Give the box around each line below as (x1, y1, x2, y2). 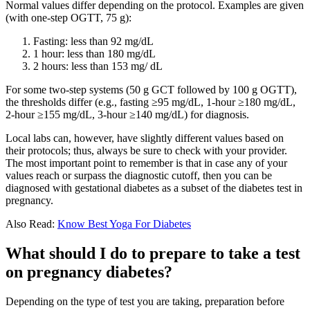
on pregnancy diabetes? (6, 263, 172, 282)
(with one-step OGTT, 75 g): (6, 12, 131, 24)
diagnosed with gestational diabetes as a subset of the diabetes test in (6, 182, 302, 194)
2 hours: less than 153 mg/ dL (33, 60, 163, 73)
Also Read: (6, 218, 57, 230)
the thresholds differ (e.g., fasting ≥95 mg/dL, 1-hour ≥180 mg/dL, (6, 96, 295, 109)
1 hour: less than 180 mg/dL (33, 48, 156, 60)
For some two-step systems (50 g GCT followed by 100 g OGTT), (6, 84, 297, 96)
